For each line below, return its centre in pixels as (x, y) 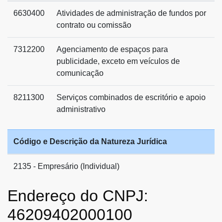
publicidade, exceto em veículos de (118, 61)
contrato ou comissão (94, 25)
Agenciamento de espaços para (112, 49)
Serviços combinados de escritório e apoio (131, 97)
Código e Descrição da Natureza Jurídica (90, 141)
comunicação (80, 73)
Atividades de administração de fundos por (131, 13)
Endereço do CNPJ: (78, 195)
